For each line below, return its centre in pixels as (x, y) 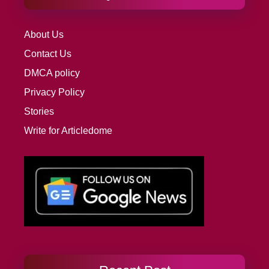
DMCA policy (52, 73)
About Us (44, 35)
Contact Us (48, 54)
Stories (39, 112)
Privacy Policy (54, 92)
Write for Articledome (68, 131)
